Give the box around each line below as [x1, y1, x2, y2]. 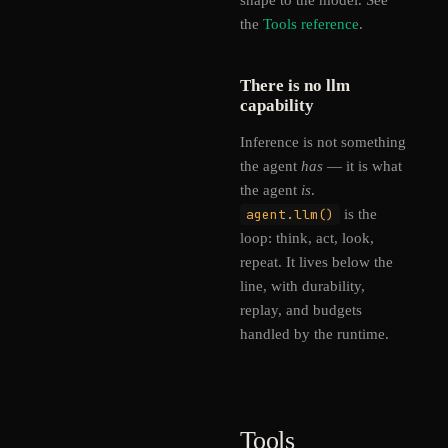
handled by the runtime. [240, 326, 389, 342]
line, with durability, [240, 278, 365, 294]
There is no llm [240, 76, 350, 95]
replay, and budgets [240, 302, 362, 318]
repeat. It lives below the [240, 254, 393, 270]
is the [340, 206, 377, 222]
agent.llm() [246, 206, 334, 223]
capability [240, 96, 314, 115]
